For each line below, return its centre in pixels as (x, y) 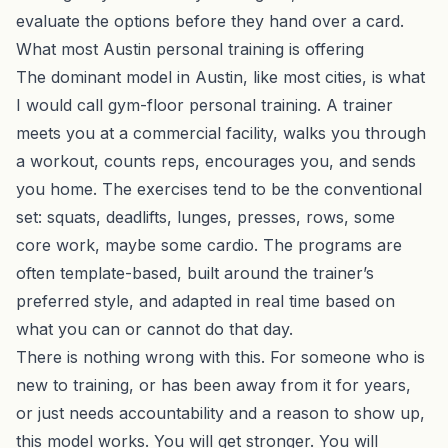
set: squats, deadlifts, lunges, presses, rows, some (205, 216)
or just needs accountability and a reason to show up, (220, 412)
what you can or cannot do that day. (154, 328)
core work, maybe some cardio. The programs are (209, 244)
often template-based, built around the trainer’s (195, 272)
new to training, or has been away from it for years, (213, 384)
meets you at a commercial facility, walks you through (221, 132)
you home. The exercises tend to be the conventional (219, 188)
